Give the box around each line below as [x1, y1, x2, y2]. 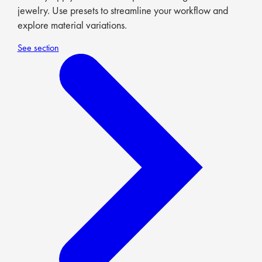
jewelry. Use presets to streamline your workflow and [17, 4, 228, 18]
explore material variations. [17, 18, 127, 32]
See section [17, 42, 59, 54]
